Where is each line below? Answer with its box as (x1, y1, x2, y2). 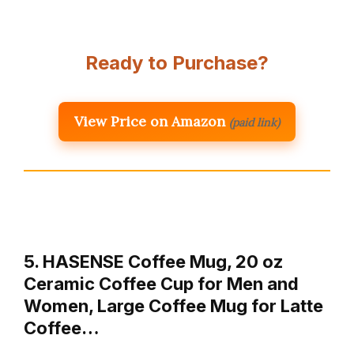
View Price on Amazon (74, 111, 225, 130)
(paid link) (229, 115, 280, 130)
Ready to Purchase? (85, 51, 269, 74)
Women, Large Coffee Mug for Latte (24, 295, 323, 316)
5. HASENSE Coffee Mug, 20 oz (24, 250, 283, 272)
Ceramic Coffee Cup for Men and (24, 273, 299, 294)
